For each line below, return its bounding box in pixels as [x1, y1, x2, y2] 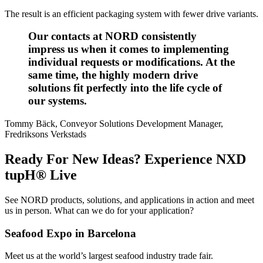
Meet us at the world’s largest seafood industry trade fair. [5, 251, 213, 261]
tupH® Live [5, 167, 77, 183]
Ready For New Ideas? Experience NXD [5, 151, 246, 167]
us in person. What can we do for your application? [5, 205, 194, 215]
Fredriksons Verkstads [5, 129, 86, 139]
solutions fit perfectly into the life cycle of [28, 82, 222, 95]
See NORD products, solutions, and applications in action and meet [5, 194, 254, 205]
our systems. [28, 95, 87, 107]
